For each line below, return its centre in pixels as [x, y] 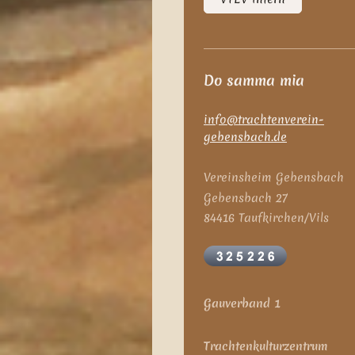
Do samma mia [254, 80]
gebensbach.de [245, 137]
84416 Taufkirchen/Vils [266, 218]
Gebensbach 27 [246, 198]
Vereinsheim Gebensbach [274, 178]
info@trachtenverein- [264, 120]
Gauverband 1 [242, 304]
